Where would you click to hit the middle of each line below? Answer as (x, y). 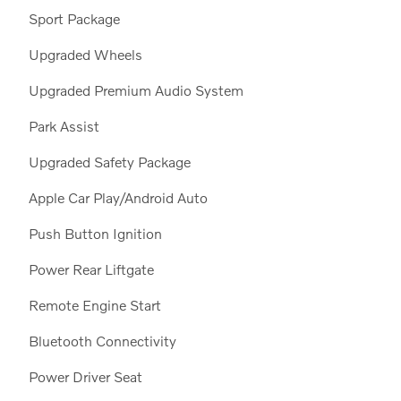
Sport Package (74, 18)
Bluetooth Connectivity (102, 340)
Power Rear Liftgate (91, 269)
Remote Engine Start (94, 304)
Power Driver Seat (85, 376)
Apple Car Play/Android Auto (118, 197)
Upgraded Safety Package (109, 161)
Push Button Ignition (95, 233)
